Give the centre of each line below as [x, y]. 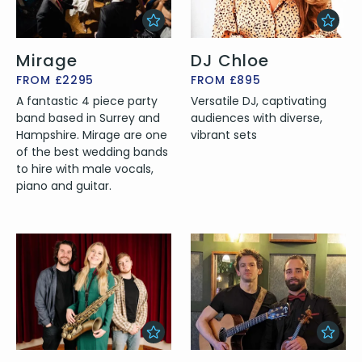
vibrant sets [224, 135]
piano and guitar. [64, 185]
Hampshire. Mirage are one [92, 135]
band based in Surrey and [88, 118]
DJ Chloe [230, 60]
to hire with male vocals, [85, 168]
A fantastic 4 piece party [87, 101]
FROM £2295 [55, 80]
